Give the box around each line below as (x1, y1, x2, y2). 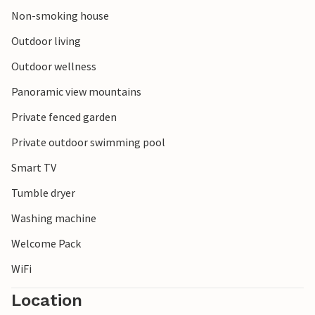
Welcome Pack (11, 236, 81, 251)
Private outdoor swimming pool (11, 135, 165, 150)
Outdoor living (11, 34, 81, 49)
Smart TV (11, 160, 56, 175)
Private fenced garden (11, 110, 117, 124)
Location (11, 290, 82, 311)
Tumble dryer (11, 186, 75, 200)
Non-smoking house (11, 8, 109, 23)
